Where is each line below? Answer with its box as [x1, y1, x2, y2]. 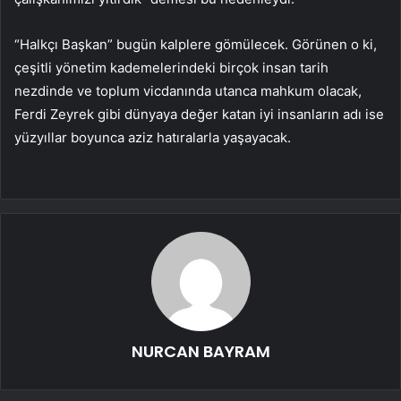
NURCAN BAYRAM [131, 340, 270, 363]
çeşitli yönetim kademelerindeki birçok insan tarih [14, 59, 328, 77]
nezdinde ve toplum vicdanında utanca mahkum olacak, [14, 82, 362, 100]
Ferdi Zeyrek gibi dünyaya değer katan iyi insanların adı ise [14, 106, 384, 124]
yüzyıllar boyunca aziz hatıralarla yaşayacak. [14, 129, 291, 147]
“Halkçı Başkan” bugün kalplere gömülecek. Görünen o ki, [14, 36, 377, 54]
